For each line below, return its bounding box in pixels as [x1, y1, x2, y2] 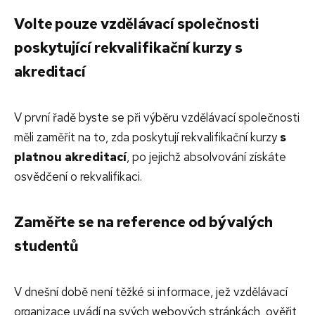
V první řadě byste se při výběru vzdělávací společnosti [14, 109, 300, 125]
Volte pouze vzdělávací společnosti [14, 13, 259, 33]
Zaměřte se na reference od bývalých [14, 212, 273, 231]
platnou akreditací [14, 148, 127, 165]
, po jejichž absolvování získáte [127, 148, 286, 165]
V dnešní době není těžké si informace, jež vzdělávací [14, 283, 288, 300]
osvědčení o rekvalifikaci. [14, 168, 142, 184]
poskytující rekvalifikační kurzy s [14, 37, 243, 57]
